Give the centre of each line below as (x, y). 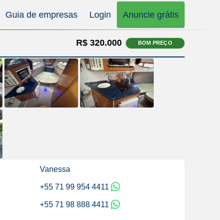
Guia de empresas (41, 15)
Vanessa (55, 169)
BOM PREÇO (155, 43)
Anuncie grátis (151, 15)
